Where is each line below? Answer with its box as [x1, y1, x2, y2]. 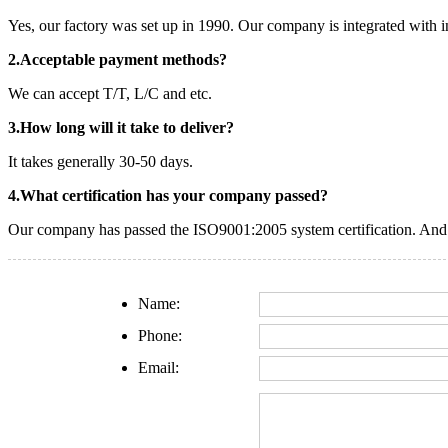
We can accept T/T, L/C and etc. [8, 84, 212, 102]
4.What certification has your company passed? [8, 186, 328, 204]
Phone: [138, 326, 183, 344]
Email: [138, 358, 180, 376]
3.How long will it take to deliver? [8, 118, 234, 136]
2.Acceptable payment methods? [8, 50, 227, 68]
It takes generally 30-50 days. [8, 152, 193, 170]
